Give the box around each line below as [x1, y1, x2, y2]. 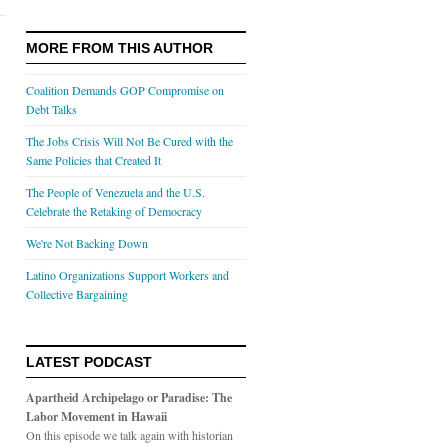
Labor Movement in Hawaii [26, 408, 167, 425]
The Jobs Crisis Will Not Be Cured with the [26, 133, 233, 149]
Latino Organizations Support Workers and [26, 267, 229, 283]
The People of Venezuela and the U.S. [26, 184, 205, 200]
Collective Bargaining [26, 286, 128, 302]
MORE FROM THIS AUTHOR [26, 40, 213, 56]
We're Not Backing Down [26, 235, 148, 251]
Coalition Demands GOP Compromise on [26, 82, 224, 98]
